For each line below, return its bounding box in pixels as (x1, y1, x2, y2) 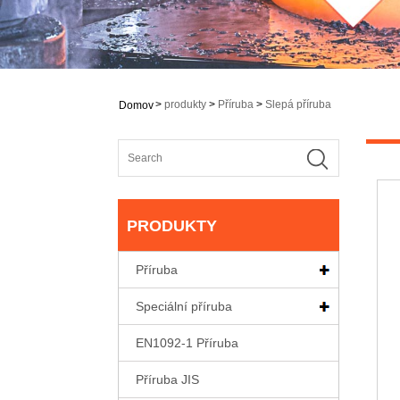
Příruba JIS (136, 372, 199, 387)
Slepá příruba (265, 98, 331, 112)
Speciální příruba (136, 299, 232, 314)
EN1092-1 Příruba (136, 336, 238, 351)
